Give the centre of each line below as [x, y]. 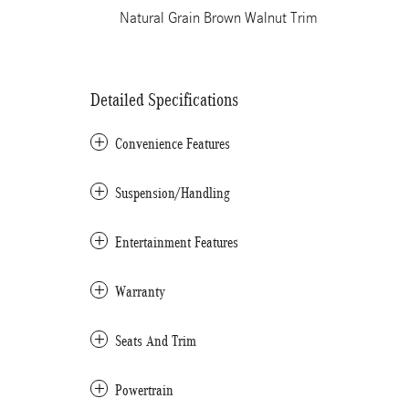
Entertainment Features [177, 242]
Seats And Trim [156, 341]
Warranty [140, 292]
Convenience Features [173, 144]
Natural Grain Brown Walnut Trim [219, 18]
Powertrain [144, 390]
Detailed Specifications [164, 100]
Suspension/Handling [173, 193]
